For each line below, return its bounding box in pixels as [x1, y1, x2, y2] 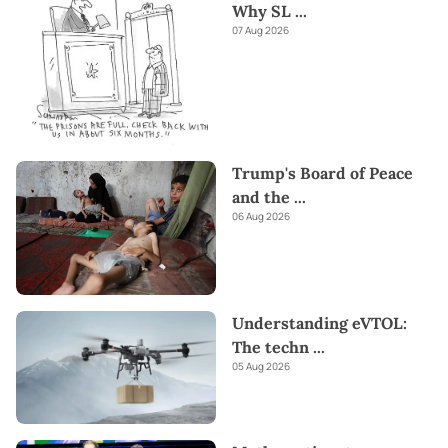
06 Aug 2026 [232, 209, 290, 224]
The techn [232, 336, 309, 357]
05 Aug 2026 [232, 358, 290, 373]
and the [232, 187, 290, 208]
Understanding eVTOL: [232, 312, 407, 333]
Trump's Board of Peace [232, 163, 413, 184]
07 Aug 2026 [232, 22, 289, 37]
